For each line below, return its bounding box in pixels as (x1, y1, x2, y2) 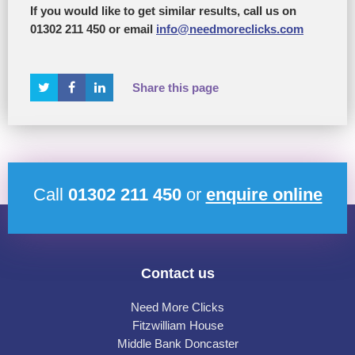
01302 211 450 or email (30, 23, 156, 36)
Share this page (132, 81, 219, 94)
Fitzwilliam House (132, 319, 223, 333)
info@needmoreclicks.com (156, 23, 303, 36)
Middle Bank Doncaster (116, 338, 239, 351)
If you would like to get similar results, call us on (30, 5, 296, 18)
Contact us (140, 265, 215, 282)
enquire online (205, 185, 323, 205)
